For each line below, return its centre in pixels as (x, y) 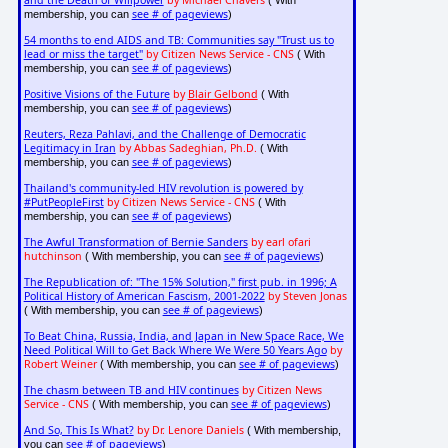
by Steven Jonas (307, 296)
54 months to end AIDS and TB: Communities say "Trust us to (178, 40)
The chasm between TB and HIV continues (131, 390)
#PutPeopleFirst (63, 202)
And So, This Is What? (78, 430)
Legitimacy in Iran (69, 148)
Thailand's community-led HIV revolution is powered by (163, 188)
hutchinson (52, 256)
